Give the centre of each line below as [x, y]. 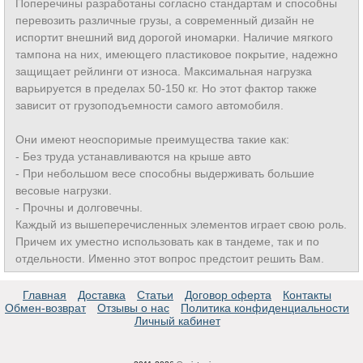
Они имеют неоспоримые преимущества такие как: [152, 139]
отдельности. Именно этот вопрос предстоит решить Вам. [170, 258]
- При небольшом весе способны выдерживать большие [165, 173]
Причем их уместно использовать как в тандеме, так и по [167, 241]
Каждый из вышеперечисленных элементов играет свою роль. [181, 224]
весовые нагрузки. [64, 190]
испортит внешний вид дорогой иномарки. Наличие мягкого [174, 37]
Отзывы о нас [133, 308]
